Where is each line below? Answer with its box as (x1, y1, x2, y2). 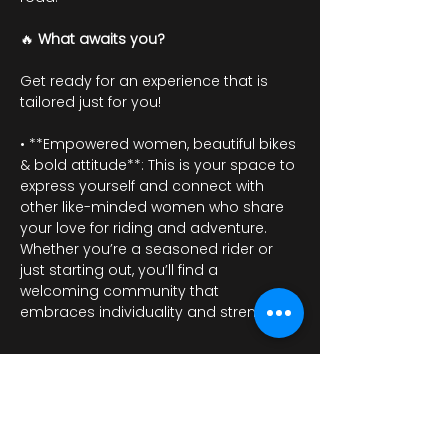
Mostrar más (20, 355, 112, 375)
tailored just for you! (20, 92, 161, 112)
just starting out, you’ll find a (20, 260, 222, 280)
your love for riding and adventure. (20, 218, 271, 238)
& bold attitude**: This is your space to (20, 155, 299, 175)
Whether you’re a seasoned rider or (20, 239, 277, 259)
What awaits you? (38, 29, 165, 49)
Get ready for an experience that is (20, 71, 272, 91)
